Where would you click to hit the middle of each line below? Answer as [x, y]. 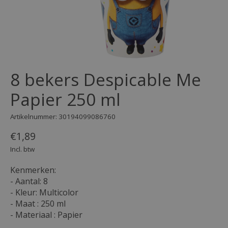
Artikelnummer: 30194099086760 [63, 116]
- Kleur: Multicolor [44, 193]
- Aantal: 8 [29, 181]
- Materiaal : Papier [46, 215]
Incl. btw [22, 149]
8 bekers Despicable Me [106, 80]
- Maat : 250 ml [38, 204]
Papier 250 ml [65, 100]
